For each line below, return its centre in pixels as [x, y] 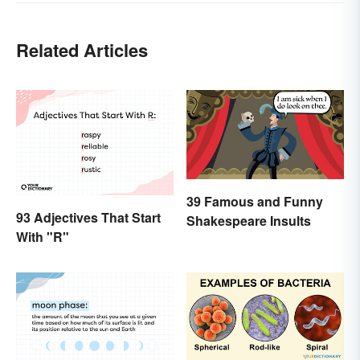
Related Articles [82, 50]
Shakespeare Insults [249, 220]
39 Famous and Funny [255, 201]
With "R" [43, 236]
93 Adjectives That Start [88, 217]
